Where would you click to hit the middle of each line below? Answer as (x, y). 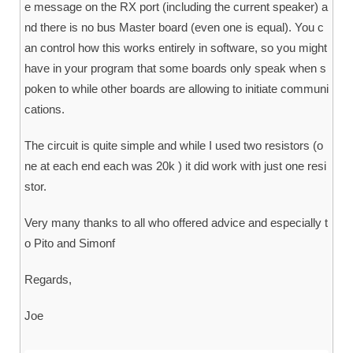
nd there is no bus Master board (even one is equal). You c (174, 28)
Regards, (48, 280)
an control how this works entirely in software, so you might (176, 48)
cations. (45, 110)
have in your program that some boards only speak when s (175, 69)
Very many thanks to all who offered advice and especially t (176, 223)
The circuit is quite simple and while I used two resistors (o (174, 146)
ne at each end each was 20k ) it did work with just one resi (175, 166)
